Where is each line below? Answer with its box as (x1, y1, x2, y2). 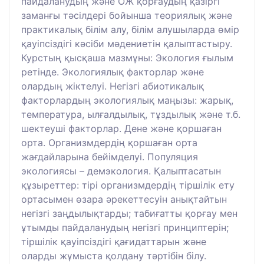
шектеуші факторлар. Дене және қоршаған (21, 122, 222, 134)
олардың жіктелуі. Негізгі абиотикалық (21, 80, 204, 92)
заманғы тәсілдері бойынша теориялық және (21, 9, 232, 21)
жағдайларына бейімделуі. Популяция (21, 150, 198, 163)
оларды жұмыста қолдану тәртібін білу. (21, 249, 206, 262)
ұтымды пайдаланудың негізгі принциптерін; (21, 221, 229, 233)
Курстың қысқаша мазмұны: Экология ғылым (21, 51, 233, 64)
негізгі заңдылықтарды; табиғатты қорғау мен (21, 207, 237, 219)
